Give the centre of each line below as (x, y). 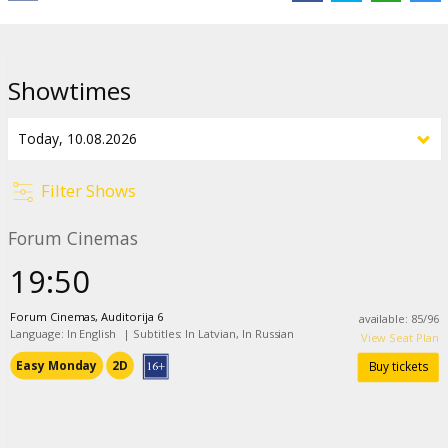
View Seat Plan (399, 337)
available (381, 318)
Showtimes (69, 90)
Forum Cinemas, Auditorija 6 (86, 316)
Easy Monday (56, 364)
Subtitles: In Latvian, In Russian (213, 333)
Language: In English (64, 333)
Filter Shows (88, 190)
